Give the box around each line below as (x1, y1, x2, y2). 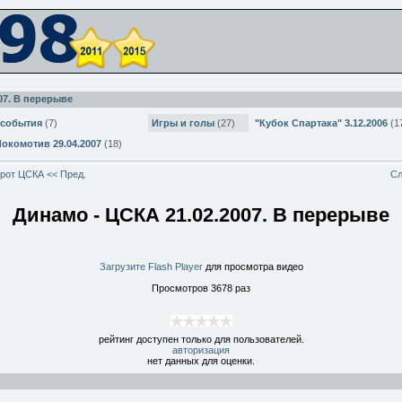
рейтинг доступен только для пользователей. (98, 334, 304, 345)
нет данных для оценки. (147, 355, 255, 367)
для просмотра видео (202, 261, 303, 273)
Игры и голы (152, 118, 214, 128)
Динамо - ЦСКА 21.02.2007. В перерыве (13, 203, 389, 226)
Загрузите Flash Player (99, 261, 203, 273)
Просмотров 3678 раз (152, 283, 250, 294)
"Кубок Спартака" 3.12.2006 (255, 118, 388, 128)
